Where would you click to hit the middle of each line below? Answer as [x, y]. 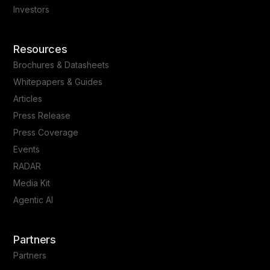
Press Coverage [46, 132]
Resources [40, 49]
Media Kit [32, 183]
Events [27, 149]
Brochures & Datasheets [61, 64]
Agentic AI [33, 199]
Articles [28, 98]
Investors [32, 9]
